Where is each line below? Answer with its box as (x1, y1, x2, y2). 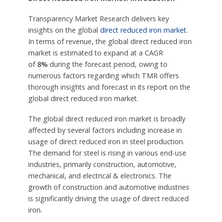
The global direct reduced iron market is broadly (28, 113, 185, 123)
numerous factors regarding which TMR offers (28, 70, 179, 80)
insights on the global (28, 25, 100, 35)
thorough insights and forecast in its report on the (28, 82, 190, 92)
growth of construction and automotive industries (28, 182, 189, 192)
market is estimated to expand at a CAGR (28, 48, 163, 57)
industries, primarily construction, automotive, (28, 159, 176, 169)
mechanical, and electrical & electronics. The (28, 170, 171, 180)
